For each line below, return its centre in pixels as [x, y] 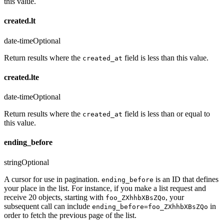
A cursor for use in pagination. [53, 179]
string [13, 162]
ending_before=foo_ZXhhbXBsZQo [150, 206]
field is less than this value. [165, 57]
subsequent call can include [48, 206]
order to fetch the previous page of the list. [70, 215]
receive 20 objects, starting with [55, 197]
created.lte [21, 77]
